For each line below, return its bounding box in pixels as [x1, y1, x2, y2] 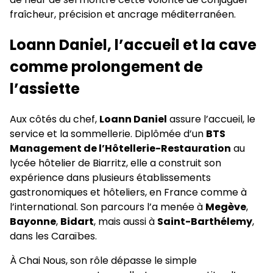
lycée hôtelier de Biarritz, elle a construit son [10, 155, 221, 170]
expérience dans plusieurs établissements [10, 170, 211, 185]
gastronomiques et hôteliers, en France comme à [10, 185, 247, 199]
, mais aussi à [94, 214, 157, 229]
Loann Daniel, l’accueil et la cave [10, 34, 257, 55]
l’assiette [10, 78, 80, 99]
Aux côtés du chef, [10, 112, 99, 126]
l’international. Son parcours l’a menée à [10, 199, 205, 214]
